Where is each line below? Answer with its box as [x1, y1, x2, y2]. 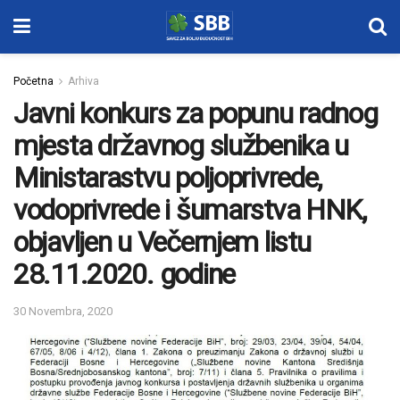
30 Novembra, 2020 [13, 304, 112, 318]
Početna [13, 75, 54, 87]
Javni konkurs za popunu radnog [13, 96, 378, 130]
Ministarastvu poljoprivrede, [13, 161, 322, 195]
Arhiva [68, 75, 99, 87]
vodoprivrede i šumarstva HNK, [13, 193, 366, 227]
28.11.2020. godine [13, 257, 235, 291]
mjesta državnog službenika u [13, 129, 349, 162]
